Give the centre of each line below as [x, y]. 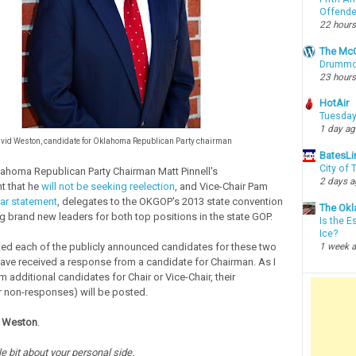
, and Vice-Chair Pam [221, 186]
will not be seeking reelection [108, 186]
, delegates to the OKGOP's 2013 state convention [170, 201]
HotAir [334, 103]
